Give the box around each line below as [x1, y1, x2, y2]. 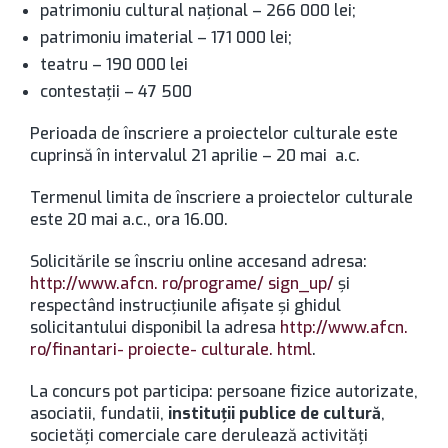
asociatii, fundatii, [30, 403, 168, 424]
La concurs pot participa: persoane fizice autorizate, [30, 381, 418, 402]
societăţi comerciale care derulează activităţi [30, 425, 368, 446]
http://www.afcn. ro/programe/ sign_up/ [30, 273, 334, 294]
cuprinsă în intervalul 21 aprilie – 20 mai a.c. [30, 145, 360, 166]
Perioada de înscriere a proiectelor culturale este [30, 123, 398, 144]
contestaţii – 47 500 [40, 81, 192, 102]
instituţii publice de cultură [168, 403, 381, 424]
